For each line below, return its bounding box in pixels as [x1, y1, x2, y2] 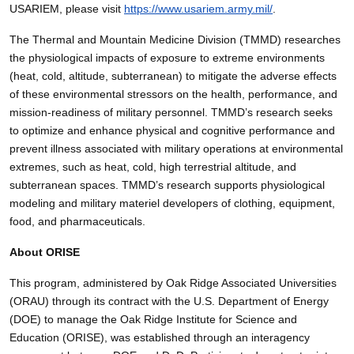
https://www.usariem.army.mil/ [124, 2, 273, 15]
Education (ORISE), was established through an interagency [9, 330, 310, 344]
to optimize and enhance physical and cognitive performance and [9, 123, 335, 137]
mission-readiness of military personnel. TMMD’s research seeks [9, 105, 333, 119]
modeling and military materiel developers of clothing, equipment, [9, 196, 335, 209]
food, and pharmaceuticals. [9, 214, 145, 228]
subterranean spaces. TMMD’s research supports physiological [9, 178, 325, 191]
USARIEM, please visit [9, 2, 124, 15]
